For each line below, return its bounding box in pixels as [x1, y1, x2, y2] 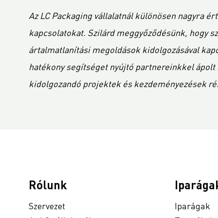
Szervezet [29, 202, 65, 211]
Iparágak [175, 202, 210, 211]
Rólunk [29, 180, 67, 192]
